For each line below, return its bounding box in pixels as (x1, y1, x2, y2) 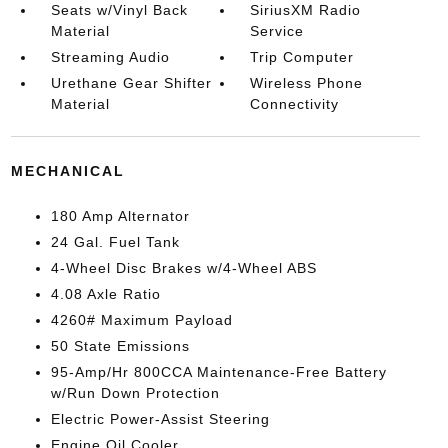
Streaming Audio (50, 49, 170, 65)
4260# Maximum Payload (50, 312, 233, 328)
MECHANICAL (10, 163, 125, 179)
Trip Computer (250, 49, 355, 65)
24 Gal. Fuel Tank (50, 234, 180, 250)
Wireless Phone (250, 75, 364, 91)
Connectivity (250, 96, 340, 112)
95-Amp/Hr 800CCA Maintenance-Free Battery (50, 364, 387, 380)
